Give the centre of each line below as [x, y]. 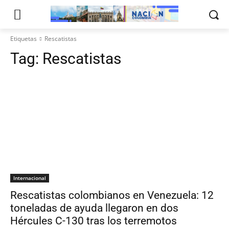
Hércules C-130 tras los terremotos [94, 221]
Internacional [30, 178]
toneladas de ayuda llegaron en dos [94, 208]
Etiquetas [24, 39]
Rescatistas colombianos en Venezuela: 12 [112, 195]
